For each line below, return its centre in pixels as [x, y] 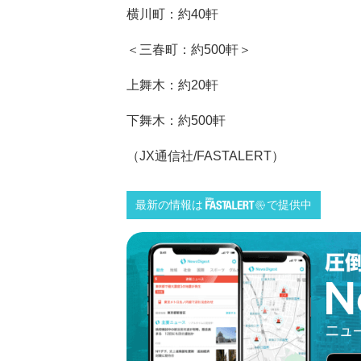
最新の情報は [169, 205]
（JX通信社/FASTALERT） [205, 156]
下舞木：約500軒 [176, 120]
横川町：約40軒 [172, 14]
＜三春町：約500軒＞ [189, 49]
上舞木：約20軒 [172, 85]
